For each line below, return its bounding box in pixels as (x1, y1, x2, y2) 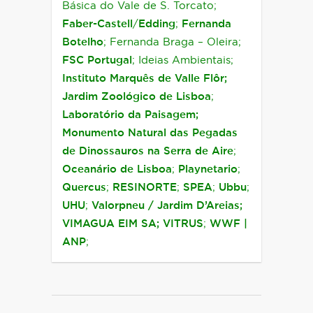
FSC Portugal (62, 55, 132, 66)
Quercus (62, 182, 106, 193)
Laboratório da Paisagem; (62, 110, 198, 120)
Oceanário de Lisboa (62, 164, 172, 175)
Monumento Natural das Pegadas (62, 128, 238, 138)
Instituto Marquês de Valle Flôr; (62, 73, 227, 84)
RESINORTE (112, 182, 177, 193)
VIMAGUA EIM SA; (62, 219, 159, 229)
